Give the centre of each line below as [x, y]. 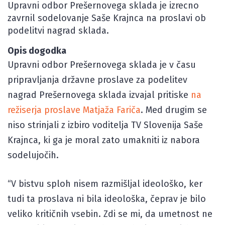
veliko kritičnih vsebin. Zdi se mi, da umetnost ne [110, 214]
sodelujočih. [33, 155]
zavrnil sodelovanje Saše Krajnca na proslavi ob [107, 18]
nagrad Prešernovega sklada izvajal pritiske [99, 95]
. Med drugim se [174, 110]
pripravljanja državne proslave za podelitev [97, 80]
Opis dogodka [37, 51]
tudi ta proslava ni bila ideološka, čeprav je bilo [107, 199]
